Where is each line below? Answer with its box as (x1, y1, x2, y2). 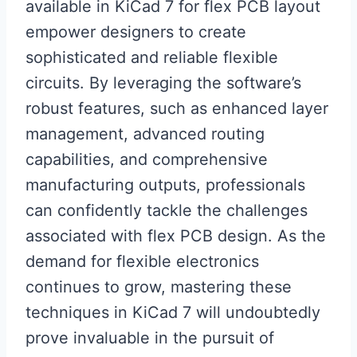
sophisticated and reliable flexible (25, 48, 278, 68)
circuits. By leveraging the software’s (25, 73, 301, 93)
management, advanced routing (25, 124, 265, 144)
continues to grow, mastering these (25, 277, 292, 297)
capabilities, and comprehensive (25, 150, 268, 170)
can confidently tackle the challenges (25, 201, 308, 221)
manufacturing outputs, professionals (25, 175, 305, 195)
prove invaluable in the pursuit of (25, 328, 274, 348)
